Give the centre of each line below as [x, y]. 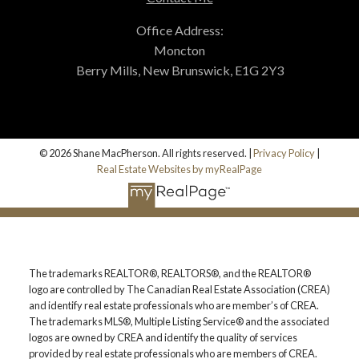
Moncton [179, 50]
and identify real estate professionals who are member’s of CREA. [173, 305]
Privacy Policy [284, 153]
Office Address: [179, 30]
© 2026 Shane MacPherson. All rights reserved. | [146, 153]
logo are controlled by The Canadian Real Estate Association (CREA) [179, 289]
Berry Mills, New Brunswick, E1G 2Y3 [179, 71]
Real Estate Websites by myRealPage [179, 169]
